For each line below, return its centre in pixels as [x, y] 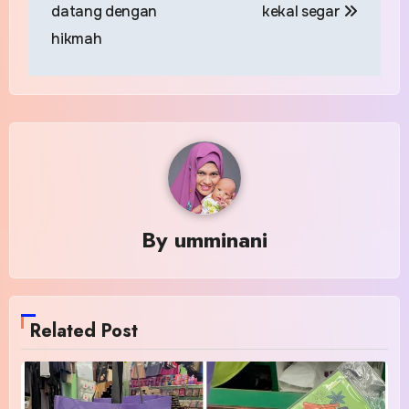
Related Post [84, 331]
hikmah [77, 38]
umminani [221, 240]
